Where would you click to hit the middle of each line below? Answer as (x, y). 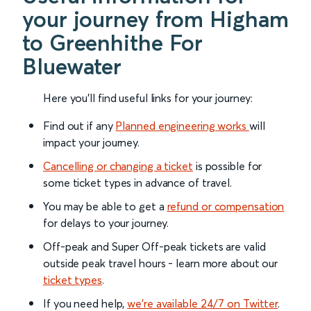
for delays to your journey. (106, 223)
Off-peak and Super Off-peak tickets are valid (154, 247)
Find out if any (79, 126)
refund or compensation (226, 207)
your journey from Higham (155, 19)
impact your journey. (91, 143)
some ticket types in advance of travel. (138, 183)
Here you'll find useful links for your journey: (148, 98)
